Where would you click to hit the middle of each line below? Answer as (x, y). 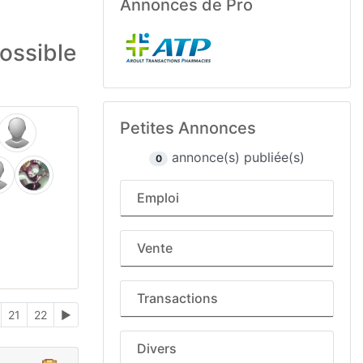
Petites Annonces (188, 128)
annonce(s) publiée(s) (236, 157)
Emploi (158, 198)
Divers (157, 348)
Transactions (177, 298)
